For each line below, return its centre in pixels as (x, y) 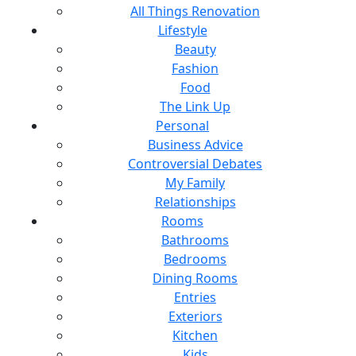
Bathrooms (195, 240)
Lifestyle (182, 30)
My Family (195, 183)
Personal (182, 126)
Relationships (195, 202)
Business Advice (195, 145)
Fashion (195, 68)
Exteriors (195, 316)
